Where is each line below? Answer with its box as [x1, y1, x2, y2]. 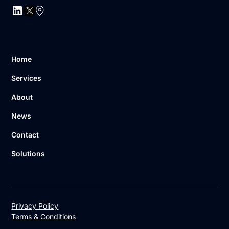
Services [11, 73, 42, 82]
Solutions [11, 149, 45, 158]
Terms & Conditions [11, 212, 76, 221]
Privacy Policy [11, 201, 59, 210]
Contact [11, 130, 39, 139]
